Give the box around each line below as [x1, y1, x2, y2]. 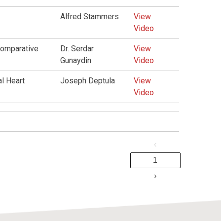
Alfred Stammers [60, 12, 119, 21]
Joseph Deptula [60, 76, 115, 85]
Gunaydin [60, 56, 92, 65]
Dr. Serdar [60, 44, 94, 53]
